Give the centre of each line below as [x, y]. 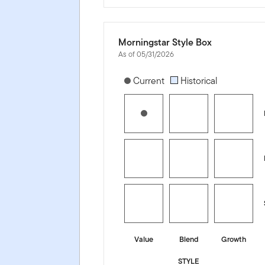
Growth [234, 239]
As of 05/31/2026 [146, 54]
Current [148, 80]
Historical [198, 80]
